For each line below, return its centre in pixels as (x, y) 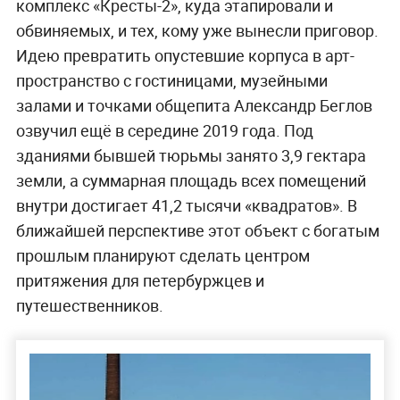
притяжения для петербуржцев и (140, 281)
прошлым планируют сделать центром (162, 256)
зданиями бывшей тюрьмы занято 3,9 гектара (191, 156)
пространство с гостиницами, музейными (171, 81)
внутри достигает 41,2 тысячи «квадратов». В (186, 206)
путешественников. (89, 306)
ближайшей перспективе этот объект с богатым (197, 231)
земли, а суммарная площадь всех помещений (191, 181)
